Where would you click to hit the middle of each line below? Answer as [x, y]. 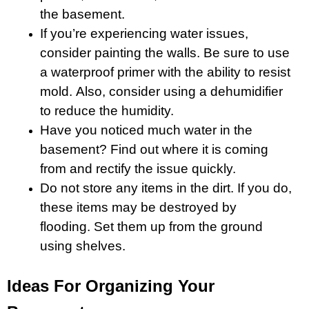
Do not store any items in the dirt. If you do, [166, 188]
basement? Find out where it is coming [154, 149]
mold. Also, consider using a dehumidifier [161, 91]
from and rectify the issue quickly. [138, 168]
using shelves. [83, 246]
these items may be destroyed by [138, 207]
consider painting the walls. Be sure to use [165, 52]
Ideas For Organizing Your [111, 286]
